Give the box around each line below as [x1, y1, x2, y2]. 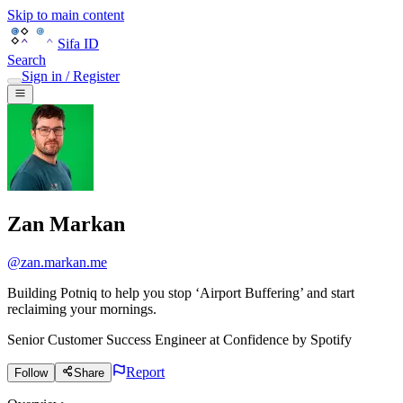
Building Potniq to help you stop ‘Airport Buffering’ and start [7, 285, 354, 301]
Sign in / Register [22, 68, 120, 84]
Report [126, 364, 166, 381]
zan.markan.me [21, 255, 107, 271]
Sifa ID [58, 36, 99, 51]
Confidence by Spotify [223, 332, 352, 348]
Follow [14, 366, 48, 381]
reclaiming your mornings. [7, 301, 157, 318]
